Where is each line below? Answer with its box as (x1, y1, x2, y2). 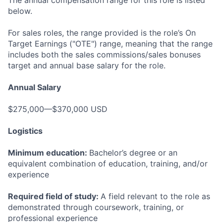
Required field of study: (8, 191, 101, 201)
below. (8, 6, 32, 16)
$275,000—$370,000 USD (8, 104, 108, 114)
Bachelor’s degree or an (89, 148, 177, 158)
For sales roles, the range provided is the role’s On (8, 28, 196, 38)
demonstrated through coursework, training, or (8, 202, 184, 212)
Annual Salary (8, 82, 61, 92)
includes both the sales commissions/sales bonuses (8, 50, 201, 59)
